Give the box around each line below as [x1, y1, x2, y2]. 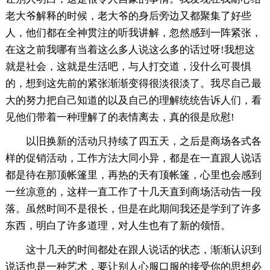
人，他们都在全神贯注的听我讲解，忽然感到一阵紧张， [5, 27, 262, 39]
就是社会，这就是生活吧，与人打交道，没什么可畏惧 [5, 60, 251, 72]
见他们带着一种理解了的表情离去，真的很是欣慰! [5, 111, 234, 123]
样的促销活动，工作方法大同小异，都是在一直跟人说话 [5, 152, 262, 164]
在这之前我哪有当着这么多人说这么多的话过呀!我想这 [5, 43, 255, 55]
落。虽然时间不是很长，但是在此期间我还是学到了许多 [5, 202, 262, 215]
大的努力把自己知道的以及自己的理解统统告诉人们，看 [5, 94, 262, 106]
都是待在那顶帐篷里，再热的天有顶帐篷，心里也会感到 [5, 169, 262, 181]
